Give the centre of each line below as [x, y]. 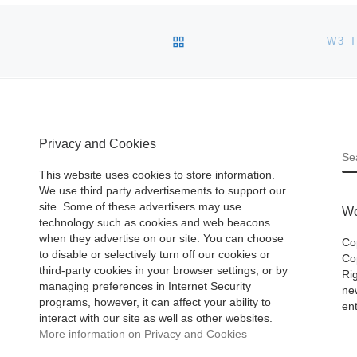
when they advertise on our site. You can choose [161, 239]
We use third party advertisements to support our [163, 191]
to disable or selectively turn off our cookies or [155, 255]
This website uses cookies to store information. [157, 175]
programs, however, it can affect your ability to [155, 303]
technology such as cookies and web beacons [155, 223]
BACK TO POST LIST [253, 39]
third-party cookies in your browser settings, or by [163, 271]
